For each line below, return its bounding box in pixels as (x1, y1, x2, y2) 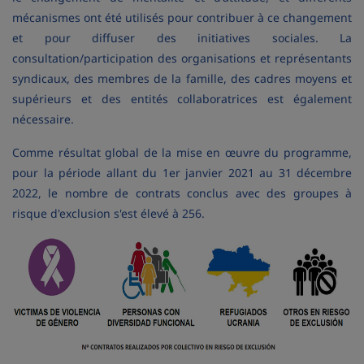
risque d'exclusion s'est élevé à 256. (12, 206, 205, 221)
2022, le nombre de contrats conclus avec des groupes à (12, 185, 352, 201)
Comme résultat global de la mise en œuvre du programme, (12, 145, 352, 160)
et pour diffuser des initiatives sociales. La (12, 30, 352, 45)
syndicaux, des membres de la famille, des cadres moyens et (12, 71, 352, 86)
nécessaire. (12, 111, 74, 127)
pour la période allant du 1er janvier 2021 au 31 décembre (12, 165, 352, 180)
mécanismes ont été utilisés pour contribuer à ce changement (12, 10, 352, 25)
